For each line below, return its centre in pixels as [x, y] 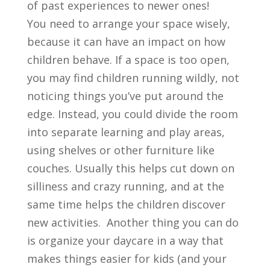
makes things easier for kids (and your [127, 259]
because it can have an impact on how [126, 42]
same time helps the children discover [126, 205]
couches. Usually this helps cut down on [130, 168]
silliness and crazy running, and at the [125, 187]
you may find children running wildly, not [133, 78]
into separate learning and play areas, [126, 132]
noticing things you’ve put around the [125, 96]
